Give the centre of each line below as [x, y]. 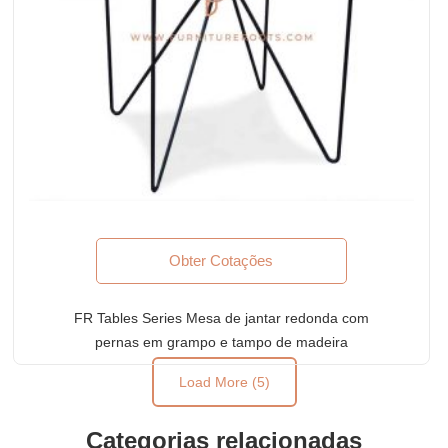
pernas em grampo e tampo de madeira [221, 341]
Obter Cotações [221, 260]
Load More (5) [224, 382]
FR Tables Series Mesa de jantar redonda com [221, 317]
